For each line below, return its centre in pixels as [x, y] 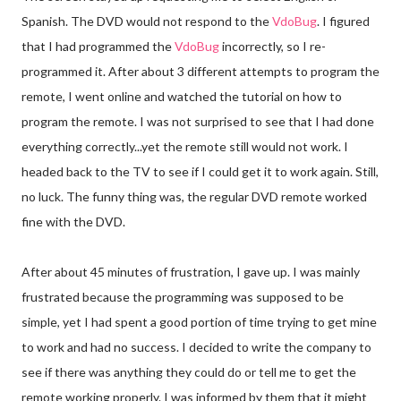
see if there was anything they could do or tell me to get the [189, 371]
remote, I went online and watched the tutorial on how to [182, 96]
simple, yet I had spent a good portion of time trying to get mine [199, 321]
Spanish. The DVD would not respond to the [147, 21]
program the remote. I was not [108, 121]
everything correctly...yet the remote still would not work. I [185, 146]
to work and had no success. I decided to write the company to [196, 346]
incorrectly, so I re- [273, 46]
